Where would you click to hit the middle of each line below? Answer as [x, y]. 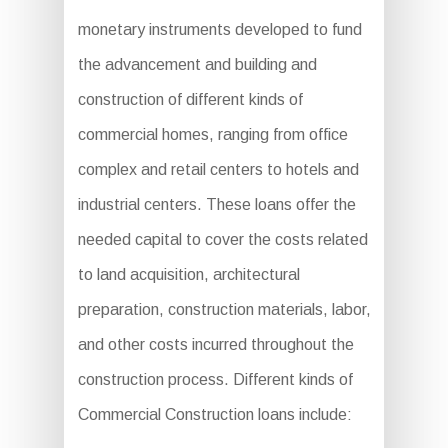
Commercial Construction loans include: [214, 414]
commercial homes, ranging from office [212, 134]
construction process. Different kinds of [215, 379]
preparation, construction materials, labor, [224, 309]
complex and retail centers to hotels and [218, 169]
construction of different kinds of [190, 99]
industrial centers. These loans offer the [216, 204]
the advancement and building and [197, 64]
